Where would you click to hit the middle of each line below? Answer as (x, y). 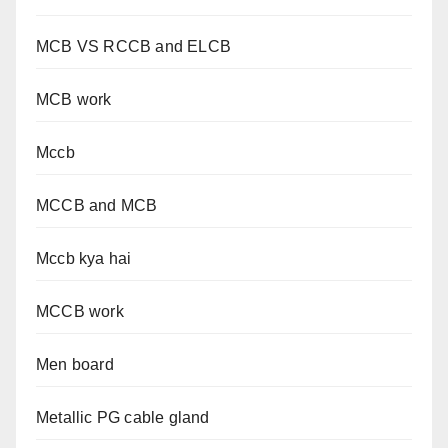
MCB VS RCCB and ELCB (133, 47)
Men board (75, 365)
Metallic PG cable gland (123, 418)
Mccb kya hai (84, 259)
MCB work (74, 100)
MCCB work (80, 312)
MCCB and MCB (97, 206)
